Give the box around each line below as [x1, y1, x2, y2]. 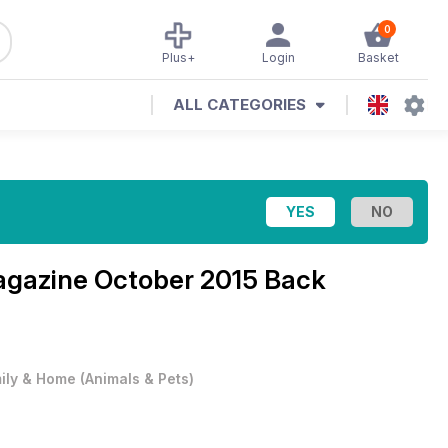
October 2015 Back [94, 264, 326, 295]
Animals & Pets [85, 370, 189, 387]
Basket [357, 50, 399, 65]
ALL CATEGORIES [173, 95, 306, 114]
